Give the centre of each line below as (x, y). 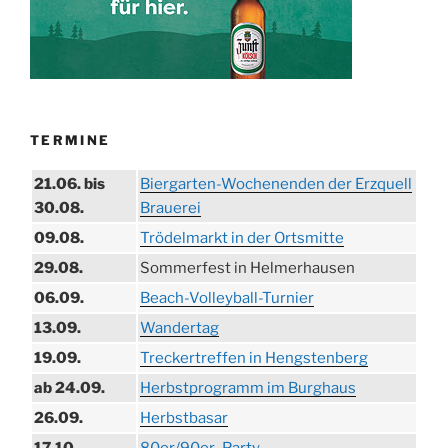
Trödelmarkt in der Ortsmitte (242, 238)
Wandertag (179, 328)
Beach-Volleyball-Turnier (227, 298)
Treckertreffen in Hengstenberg (254, 358)
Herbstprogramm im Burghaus (248, 388)
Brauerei (170, 208)
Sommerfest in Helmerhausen (247, 268)
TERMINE (70, 139)
